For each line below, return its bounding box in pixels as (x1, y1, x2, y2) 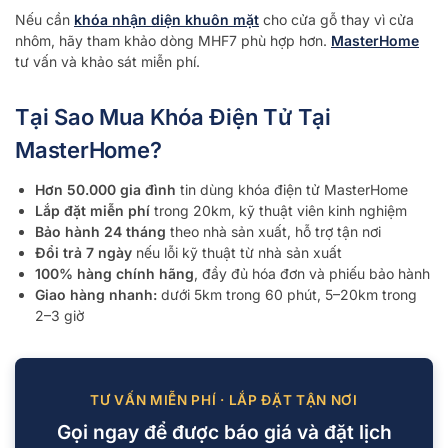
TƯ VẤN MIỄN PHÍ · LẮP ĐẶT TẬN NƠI (90, 391, 358, 408)
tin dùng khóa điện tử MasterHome (176, 180, 408, 198)
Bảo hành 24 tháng (35, 222, 166, 240)
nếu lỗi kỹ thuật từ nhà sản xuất (132, 243, 342, 261)
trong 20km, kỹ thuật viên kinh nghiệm (150, 201, 407, 219)
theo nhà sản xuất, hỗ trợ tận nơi (166, 222, 381, 240)
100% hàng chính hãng (35, 264, 194, 282)
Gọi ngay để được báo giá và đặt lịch (56, 419, 392, 444)
